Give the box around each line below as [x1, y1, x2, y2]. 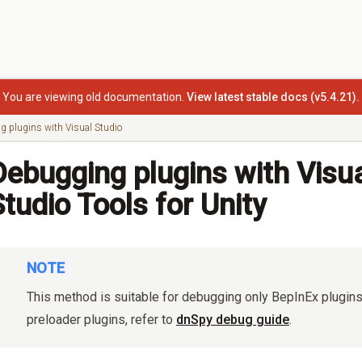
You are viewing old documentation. [2, 90, 184, 103]
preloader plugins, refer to [27, 312, 176, 327]
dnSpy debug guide [176, 312, 289, 327]
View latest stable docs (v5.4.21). [186, 90, 360, 103]
